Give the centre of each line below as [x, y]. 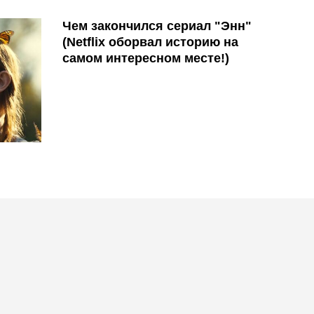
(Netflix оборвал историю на [150, 42]
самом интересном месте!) [146, 58]
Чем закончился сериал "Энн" [157, 26]
